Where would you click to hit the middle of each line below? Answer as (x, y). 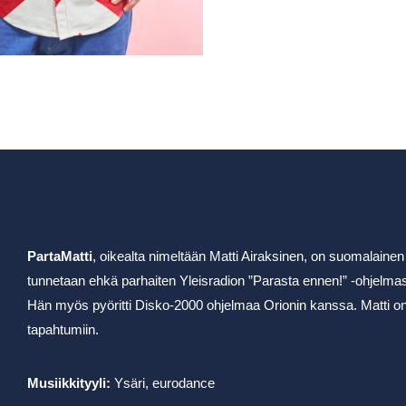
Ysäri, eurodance (165, 383)
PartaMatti (60, 256)
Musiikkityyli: (71, 383)
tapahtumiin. (63, 330)
